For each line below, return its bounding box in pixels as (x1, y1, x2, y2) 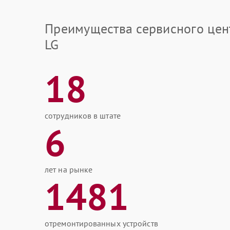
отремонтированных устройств (45, 218, 158, 228)
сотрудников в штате (45, 110, 121, 121)
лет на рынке (45, 164, 93, 175)
